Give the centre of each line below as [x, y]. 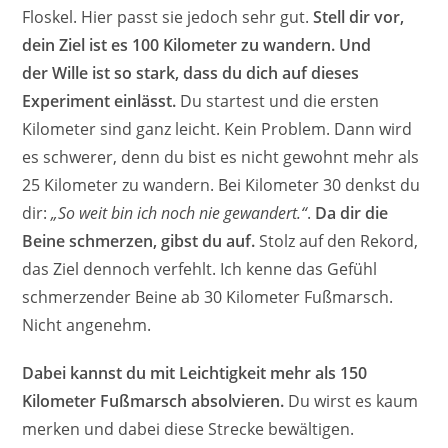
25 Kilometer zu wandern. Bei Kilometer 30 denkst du [221, 185]
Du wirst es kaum [351, 401]
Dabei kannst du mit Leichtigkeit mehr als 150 [195, 373]
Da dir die [352, 213]
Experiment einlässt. [99, 101]
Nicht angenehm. [87, 325]
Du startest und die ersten [278, 101]
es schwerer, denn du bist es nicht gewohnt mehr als [221, 157]
